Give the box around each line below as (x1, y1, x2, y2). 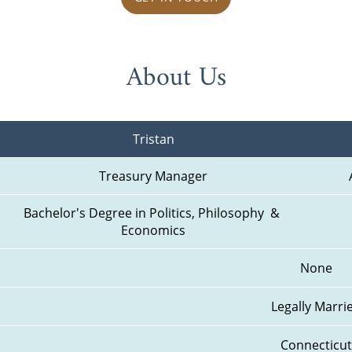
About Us (126, 55, 226, 102)
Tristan (132, 130, 174, 148)
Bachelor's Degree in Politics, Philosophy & (24, 204, 280, 222)
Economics (121, 222, 185, 240)
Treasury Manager (99, 167, 207, 185)
